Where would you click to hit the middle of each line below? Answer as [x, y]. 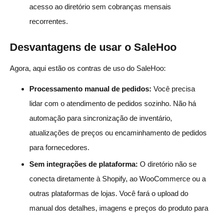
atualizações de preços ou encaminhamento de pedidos [118, 132]
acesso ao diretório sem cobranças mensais [100, 6]
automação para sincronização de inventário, [101, 118]
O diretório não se [167, 164]
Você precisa [173, 88]
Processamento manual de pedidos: [90, 88]
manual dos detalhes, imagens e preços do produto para [119, 208]
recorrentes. [49, 21]
